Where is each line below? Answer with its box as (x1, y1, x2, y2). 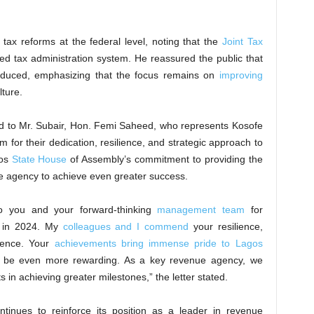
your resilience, (188, 221, 263, 232)
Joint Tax (221, 36, 263, 47)
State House (11, 153, 67, 165)
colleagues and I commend (62, 221, 189, 232)
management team (157, 204, 245, 215)
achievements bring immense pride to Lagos (54, 238, 263, 249)
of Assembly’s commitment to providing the (67, 153, 263, 165)
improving (219, 69, 263, 81)
